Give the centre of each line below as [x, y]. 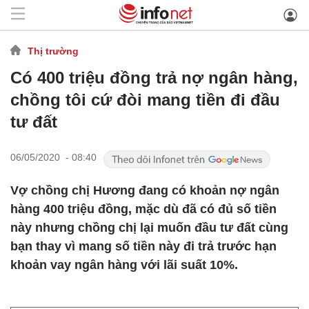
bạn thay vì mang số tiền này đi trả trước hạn [143, 246]
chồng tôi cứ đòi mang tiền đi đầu [145, 100]
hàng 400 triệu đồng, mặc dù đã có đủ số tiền [143, 209]
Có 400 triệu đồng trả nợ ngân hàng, [154, 78]
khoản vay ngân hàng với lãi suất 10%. [124, 265]
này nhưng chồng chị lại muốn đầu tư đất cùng [149, 228]
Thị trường [53, 51]
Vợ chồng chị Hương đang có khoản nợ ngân [145, 190]
